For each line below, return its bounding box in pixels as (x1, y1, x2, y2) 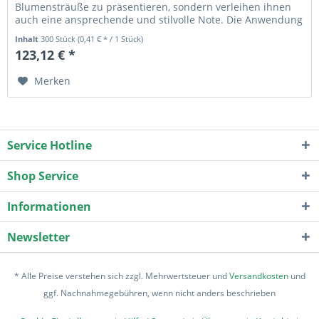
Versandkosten (229, 269, 288, 282)
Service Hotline (7, 137, 92, 153)
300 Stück (41, 33, 78, 45)
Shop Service (7, 167, 78, 184)
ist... (15, 26, 36, 40)
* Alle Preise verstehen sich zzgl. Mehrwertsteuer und (14, 269, 229, 282)
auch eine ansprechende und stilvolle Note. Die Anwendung (15, 13, 303, 27)
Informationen (7, 198, 91, 214)
